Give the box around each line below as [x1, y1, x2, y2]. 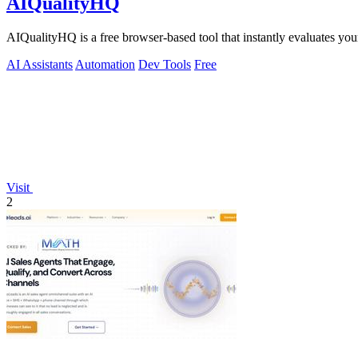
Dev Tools [138, 57, 191, 71]
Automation [75, 57, 135, 71]
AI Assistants [6, 57, 73, 71]
